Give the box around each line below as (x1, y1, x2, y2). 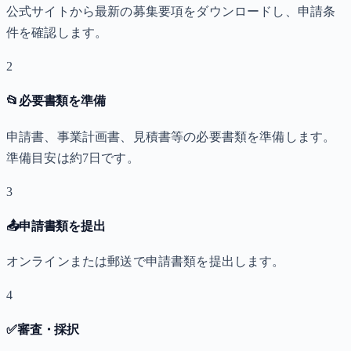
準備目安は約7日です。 (6, 150, 139, 165)
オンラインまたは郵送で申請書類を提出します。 (6, 255, 285, 269)
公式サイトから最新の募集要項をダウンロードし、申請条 (6, 5, 336, 19)
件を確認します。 (6, 26, 108, 40)
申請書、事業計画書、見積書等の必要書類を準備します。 (6, 129, 336, 143)
